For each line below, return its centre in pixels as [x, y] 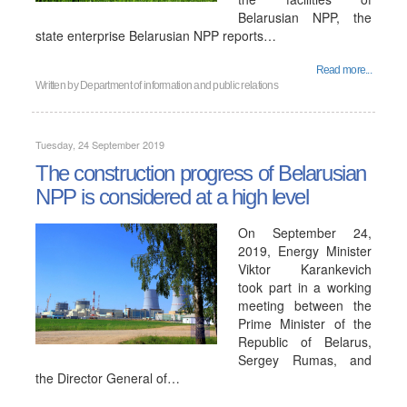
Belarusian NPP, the [305, 17]
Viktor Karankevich [305, 269]
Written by [58, 85]
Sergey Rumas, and [305, 360]
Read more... [343, 70]
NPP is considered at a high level [172, 197]
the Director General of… [108, 378]
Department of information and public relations [179, 85]
